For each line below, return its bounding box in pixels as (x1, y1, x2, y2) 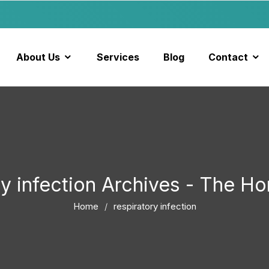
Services (96, 51, 139, 63)
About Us (16, 51, 60, 63)
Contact (208, 51, 248, 63)
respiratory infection (113, 201, 196, 212)
